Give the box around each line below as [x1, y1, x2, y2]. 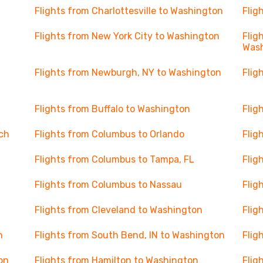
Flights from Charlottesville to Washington [34, 5, 223, 16]
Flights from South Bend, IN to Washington [34, 230, 225, 241]
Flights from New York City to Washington [34, 31, 220, 42]
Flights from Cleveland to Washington [34, 204, 203, 215]
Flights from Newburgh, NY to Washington [34, 67, 221, 78]
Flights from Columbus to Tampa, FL [34, 154, 194, 165]
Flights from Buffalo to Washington [34, 103, 190, 114]
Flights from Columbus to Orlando [34, 129, 184, 140]
